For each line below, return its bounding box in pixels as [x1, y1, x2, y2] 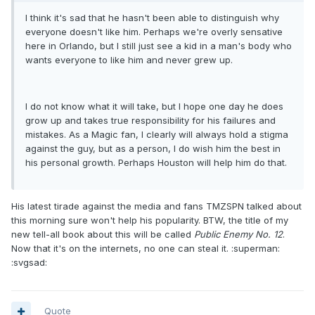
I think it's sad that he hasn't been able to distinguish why [25, 12, 279, 24]
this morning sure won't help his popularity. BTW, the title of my [11, 214, 288, 226]
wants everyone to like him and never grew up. [25, 54, 233, 66]
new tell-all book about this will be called [11, 229, 194, 240]
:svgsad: [11, 257, 47, 269]
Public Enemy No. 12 [194, 229, 283, 240]
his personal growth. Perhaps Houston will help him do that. [25, 157, 287, 169]
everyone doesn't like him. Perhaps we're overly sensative [25, 26, 283, 38]
